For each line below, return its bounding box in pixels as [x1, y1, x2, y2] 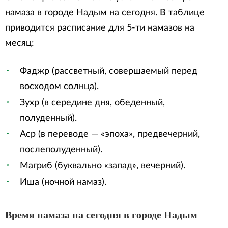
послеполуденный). [20, 145, 102, 154]
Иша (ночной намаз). [20, 178, 106, 187]
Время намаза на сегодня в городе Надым [5, 209, 197, 220]
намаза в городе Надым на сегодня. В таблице [5, 8, 205, 17]
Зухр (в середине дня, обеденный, [20, 98, 165, 107]
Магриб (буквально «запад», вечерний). [20, 161, 185, 170]
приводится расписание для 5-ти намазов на [5, 23, 194, 33]
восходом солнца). [20, 82, 99, 91]
